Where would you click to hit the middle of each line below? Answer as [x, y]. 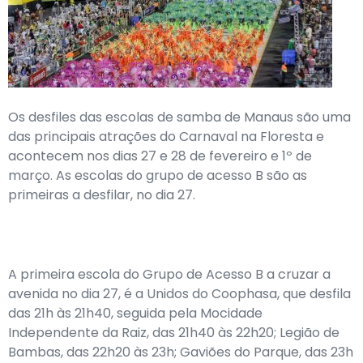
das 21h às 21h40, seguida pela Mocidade [135, 313]
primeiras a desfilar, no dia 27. [102, 195]
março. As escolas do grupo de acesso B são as [158, 175]
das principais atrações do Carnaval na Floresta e [166, 137]
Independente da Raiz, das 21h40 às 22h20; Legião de [174, 333]
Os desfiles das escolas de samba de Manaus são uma [179, 117]
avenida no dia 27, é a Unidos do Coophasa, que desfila [179, 294]
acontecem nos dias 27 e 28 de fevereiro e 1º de [160, 156]
